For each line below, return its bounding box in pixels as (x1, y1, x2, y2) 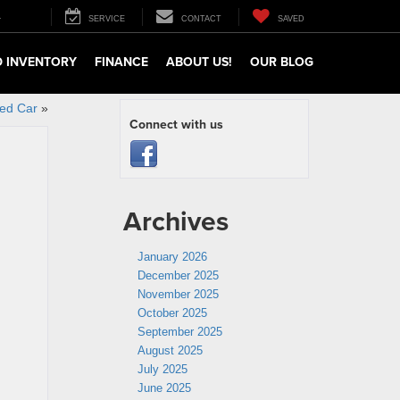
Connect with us (129, 115, 223, 133)
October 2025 (137, 306, 207, 320)
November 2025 (137, 287, 219, 301)
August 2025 (137, 344, 203, 357)
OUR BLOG (250, 52, 313, 71)
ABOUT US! (166, 52, 232, 71)
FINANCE (95, 52, 148, 71)
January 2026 (137, 250, 207, 263)
